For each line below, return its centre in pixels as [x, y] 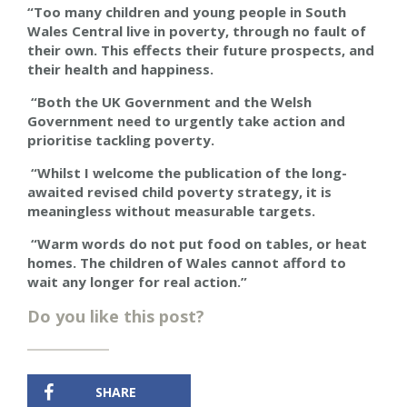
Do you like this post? [116, 317]
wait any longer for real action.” [137, 282]
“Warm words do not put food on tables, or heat [197, 244]
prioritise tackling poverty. [121, 140]
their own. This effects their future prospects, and [201, 50]
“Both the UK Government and [134, 102]
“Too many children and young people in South [187, 12]
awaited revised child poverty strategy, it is [179, 192]
